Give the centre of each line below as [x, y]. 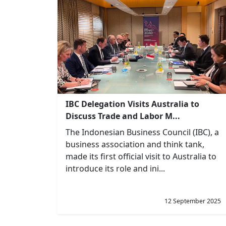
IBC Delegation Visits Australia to [132, 104]
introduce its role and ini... [115, 169]
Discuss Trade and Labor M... [123, 116]
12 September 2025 [193, 201]
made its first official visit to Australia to [141, 157]
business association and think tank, [135, 145]
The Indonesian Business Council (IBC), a [142, 132]
